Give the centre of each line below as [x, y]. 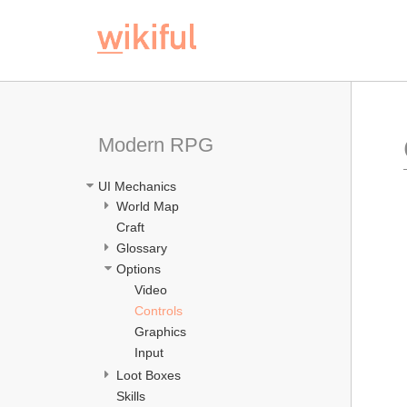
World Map [148, 206]
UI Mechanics [137, 186]
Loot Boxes [149, 375]
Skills [131, 396]
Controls [159, 310]
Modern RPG [156, 145]
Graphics [160, 331]
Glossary [142, 248]
